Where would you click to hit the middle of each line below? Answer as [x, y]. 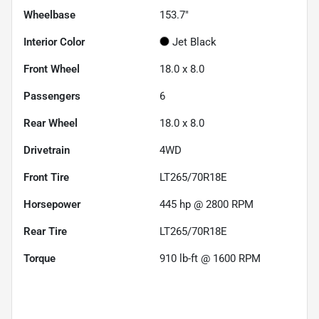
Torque [40, 258]
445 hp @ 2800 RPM [206, 204]
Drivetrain [47, 150]
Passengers [52, 96]
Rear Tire [45, 231]
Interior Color [54, 42]
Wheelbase [49, 15]
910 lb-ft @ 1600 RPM [210, 258]
